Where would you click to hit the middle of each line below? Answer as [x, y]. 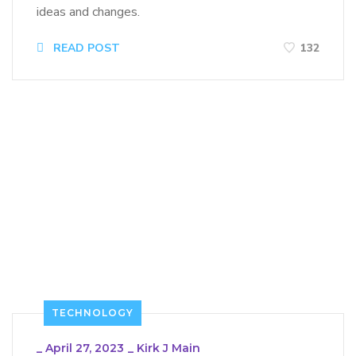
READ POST [85, 48]
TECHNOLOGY [93, 313]
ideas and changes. [88, 12]
